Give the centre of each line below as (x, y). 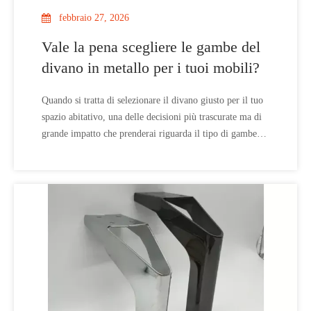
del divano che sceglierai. (91, 150)
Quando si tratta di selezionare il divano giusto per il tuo (152, 100)
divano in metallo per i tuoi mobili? (151, 68)
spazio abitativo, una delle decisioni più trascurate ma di (152, 117)
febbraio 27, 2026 (94, 18)
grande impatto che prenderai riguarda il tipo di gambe (149, 134)
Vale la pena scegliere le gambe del (151, 47)
